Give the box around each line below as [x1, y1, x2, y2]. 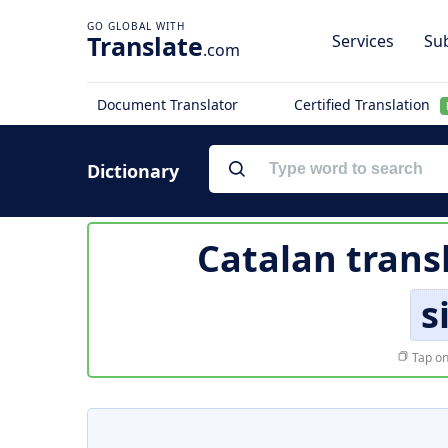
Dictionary [87, 159, 179, 183]
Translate [87, 29, 203, 63]
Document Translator [97, 95, 238, 114]
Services [332, 30, 394, 52]
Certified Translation [293, 95, 434, 114]
